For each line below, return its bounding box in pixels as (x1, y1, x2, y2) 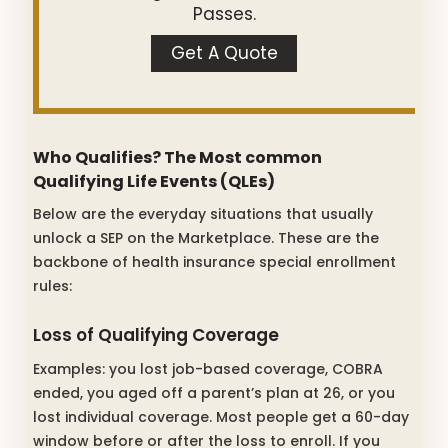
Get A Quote (170, 41, 278, 66)
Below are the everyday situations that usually (33, 203, 373, 224)
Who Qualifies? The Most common (33, 145, 322, 169)
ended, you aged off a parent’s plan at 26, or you (33, 382, 395, 403)
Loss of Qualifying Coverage (33, 323, 279, 348)
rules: (33, 275, 72, 296)
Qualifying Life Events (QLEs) (33, 169, 275, 193)
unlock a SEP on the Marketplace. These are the (33, 227, 379, 248)
